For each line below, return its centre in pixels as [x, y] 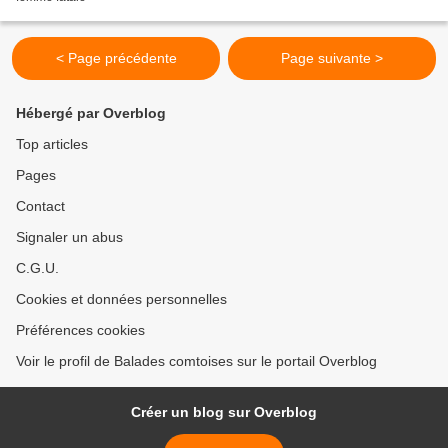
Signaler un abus [69, 237]
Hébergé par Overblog [91, 113]
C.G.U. [37, 268]
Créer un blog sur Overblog [224, 412]
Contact [40, 206]
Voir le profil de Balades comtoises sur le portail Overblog [196, 361]
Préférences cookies [80, 330]
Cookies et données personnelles [121, 299]
